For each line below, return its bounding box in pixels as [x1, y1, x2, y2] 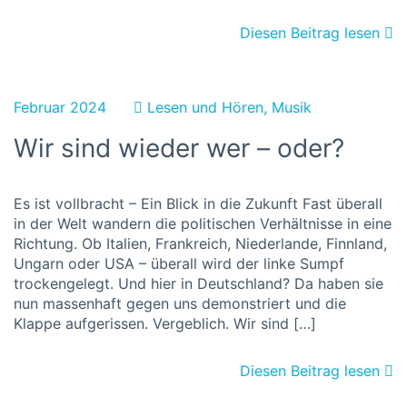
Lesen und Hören [147, 98, 263, 116]
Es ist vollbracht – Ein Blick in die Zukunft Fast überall [14, 194, 382, 213]
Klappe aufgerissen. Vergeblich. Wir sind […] [14, 314, 316, 333]
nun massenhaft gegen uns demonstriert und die [14, 294, 346, 313]
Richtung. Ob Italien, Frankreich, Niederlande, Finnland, [14, 234, 387, 253]
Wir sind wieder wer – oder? [14, 133, 344, 164]
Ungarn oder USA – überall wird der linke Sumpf [14, 254, 344, 273]
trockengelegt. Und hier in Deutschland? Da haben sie [14, 274, 383, 293]
